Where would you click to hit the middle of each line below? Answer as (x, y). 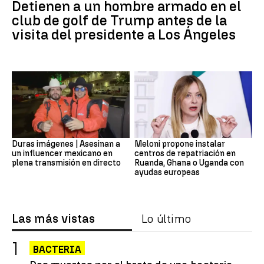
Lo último (166, 218)
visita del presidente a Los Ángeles (124, 35)
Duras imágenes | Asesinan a (66, 144)
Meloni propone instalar (180, 144)
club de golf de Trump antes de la (119, 21)
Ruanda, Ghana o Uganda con (189, 163)
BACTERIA (57, 249)
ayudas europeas (167, 172)
